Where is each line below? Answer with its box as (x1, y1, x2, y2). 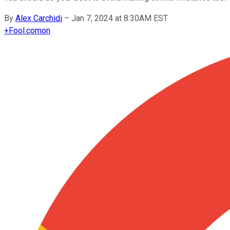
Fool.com (9, 25, 42, 35)
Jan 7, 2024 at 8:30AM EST (71, 13, 168, 23)
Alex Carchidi (15, 13, 62, 23)
